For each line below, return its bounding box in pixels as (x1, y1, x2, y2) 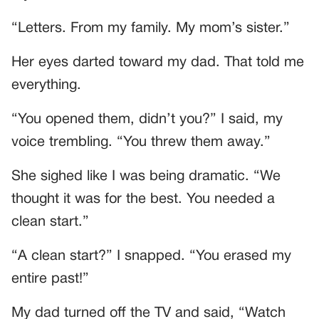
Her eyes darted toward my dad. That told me (11, 56, 304, 70)
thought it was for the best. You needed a (11, 193, 275, 206)
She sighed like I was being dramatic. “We (11, 170, 281, 184)
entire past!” (11, 273, 89, 286)
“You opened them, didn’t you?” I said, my (11, 113, 283, 127)
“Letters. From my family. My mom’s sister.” (11, 22, 290, 36)
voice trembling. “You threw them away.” (11, 136, 271, 150)
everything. (11, 79, 81, 93)
